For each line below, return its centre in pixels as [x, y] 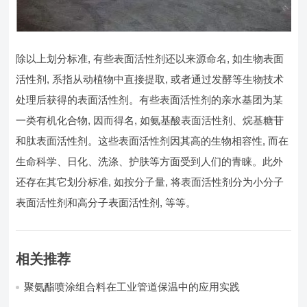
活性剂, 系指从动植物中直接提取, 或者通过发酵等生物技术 [150, 79]
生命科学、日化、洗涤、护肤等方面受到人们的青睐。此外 [150, 161]
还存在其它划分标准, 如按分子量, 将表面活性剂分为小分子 [150, 182]
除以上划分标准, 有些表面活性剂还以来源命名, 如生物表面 [150, 58]
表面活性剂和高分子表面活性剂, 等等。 [106, 202]
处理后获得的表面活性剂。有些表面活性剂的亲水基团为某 [150, 99]
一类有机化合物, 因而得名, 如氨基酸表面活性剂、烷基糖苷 [150, 120]
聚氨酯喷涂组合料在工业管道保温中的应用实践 [132, 286]
